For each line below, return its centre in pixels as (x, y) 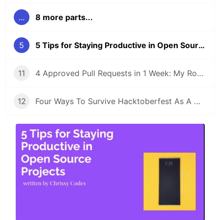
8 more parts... (64, 17)
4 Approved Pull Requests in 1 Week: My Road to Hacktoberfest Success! (200, 73)
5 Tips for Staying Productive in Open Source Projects (202, 45)
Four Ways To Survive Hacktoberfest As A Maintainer (197, 101)
